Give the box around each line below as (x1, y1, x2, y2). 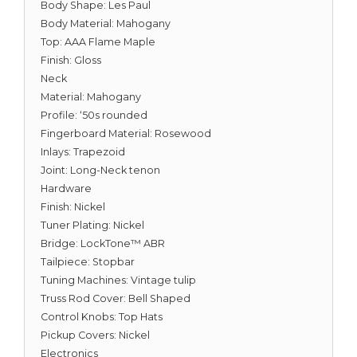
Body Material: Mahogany (41, 18, 171, 29)
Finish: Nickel (41, 201, 105, 213)
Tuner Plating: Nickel (41, 219, 144, 231)
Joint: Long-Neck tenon (41, 164, 160, 176)
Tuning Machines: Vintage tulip (41, 274, 196, 286)
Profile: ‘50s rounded (41, 109, 147, 121)
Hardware (41, 182, 92, 194)
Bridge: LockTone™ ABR (41, 237, 165, 249)
